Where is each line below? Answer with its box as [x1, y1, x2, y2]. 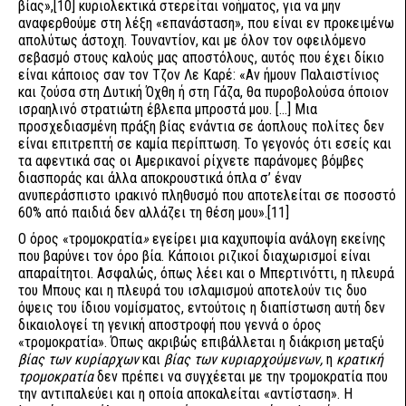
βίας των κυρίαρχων [18, 351, 139, 368]
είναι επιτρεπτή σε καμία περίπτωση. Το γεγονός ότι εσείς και [18, 135, 391, 152]
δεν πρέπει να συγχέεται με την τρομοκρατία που [97, 368, 388, 385]
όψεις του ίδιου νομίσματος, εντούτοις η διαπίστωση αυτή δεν [18, 299, 385, 316]
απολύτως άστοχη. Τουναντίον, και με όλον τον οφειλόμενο [18, 32, 366, 49]
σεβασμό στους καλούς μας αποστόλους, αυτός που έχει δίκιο [18, 49, 384, 66]
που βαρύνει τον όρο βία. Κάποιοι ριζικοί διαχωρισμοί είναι [18, 247, 371, 265]
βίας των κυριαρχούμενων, [164, 351, 323, 368]
